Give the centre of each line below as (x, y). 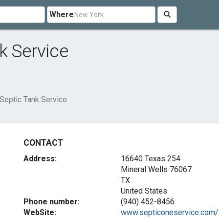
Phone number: (52, 202)
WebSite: (40, 212)
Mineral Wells (144, 169)
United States (144, 191)
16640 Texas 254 (150, 159)
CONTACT (43, 143)
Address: (40, 159)
